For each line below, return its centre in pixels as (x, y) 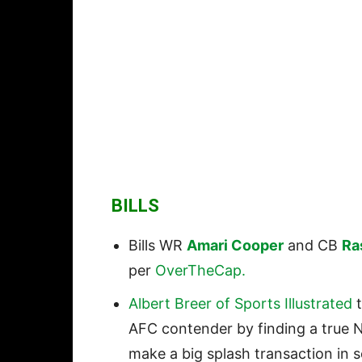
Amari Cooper (235, 246)
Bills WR (158, 246)
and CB (313, 246)
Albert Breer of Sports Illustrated (240, 304)
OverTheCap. (202, 271)
